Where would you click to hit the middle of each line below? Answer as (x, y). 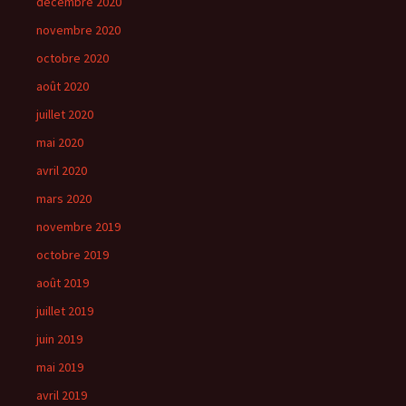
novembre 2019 (78, 227)
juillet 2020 (65, 114)
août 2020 (63, 86)
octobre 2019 (72, 255)
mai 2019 (60, 367)
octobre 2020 (72, 58)
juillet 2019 (65, 311)
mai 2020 (60, 142)
